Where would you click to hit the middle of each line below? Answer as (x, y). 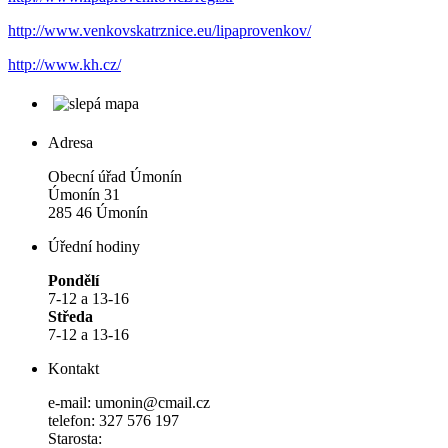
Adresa (70, 142)
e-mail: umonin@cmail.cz (129, 402)
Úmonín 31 (84, 194)
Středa (70, 316)
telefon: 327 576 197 (113, 420)
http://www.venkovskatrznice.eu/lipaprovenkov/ (159, 30)
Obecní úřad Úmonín (115, 176)
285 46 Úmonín (98, 212)
